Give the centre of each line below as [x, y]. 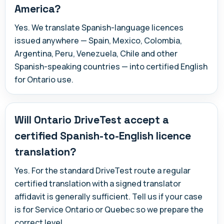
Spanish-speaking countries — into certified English [111, 66]
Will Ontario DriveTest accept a [92, 119]
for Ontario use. [44, 79]
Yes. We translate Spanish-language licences [99, 27]
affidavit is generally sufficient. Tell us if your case [108, 196]
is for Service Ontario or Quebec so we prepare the [109, 209]
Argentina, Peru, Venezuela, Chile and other [96, 53]
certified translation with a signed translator [98, 183]
